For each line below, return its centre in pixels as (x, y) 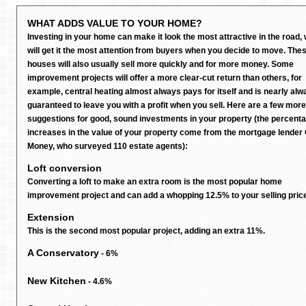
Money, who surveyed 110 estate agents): (108, 146)
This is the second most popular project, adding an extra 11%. (146, 231)
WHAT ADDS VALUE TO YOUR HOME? (115, 23)
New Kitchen (57, 281)
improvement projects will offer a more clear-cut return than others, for (165, 78)
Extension (51, 217)
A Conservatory (63, 253)
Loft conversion (65, 168)
